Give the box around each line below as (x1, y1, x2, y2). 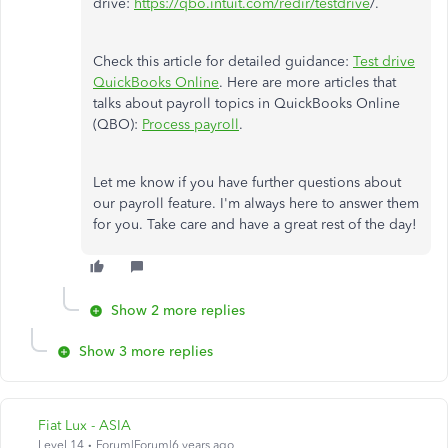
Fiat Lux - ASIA (38, 417, 131, 434)
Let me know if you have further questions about (93, 174, 401, 191)
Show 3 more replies (79, 343, 213, 360)
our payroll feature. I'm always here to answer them (93, 195, 419, 212)
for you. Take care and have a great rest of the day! (93, 216, 417, 233)
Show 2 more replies (111, 302, 245, 319)
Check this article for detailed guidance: (93, 53, 353, 70)
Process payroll (142, 116, 239, 133)
